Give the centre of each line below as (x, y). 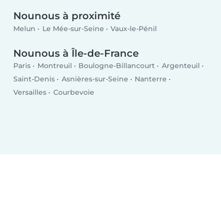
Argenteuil (181, 66)
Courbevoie (74, 92)
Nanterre (151, 79)
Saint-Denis (34, 79)
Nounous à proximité (67, 16)
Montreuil (55, 66)
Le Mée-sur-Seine (73, 28)
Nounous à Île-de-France (76, 53)
